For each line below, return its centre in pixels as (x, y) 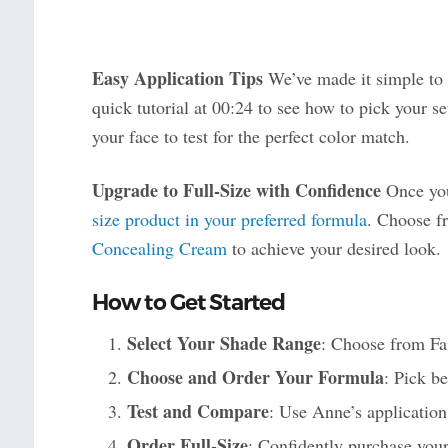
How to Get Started (188, 303)
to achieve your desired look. (333, 248)
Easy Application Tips (177, 78)
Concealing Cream (159, 248)
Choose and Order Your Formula (255, 377)
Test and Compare (197, 411)
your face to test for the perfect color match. (250, 136)
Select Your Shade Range (223, 343)
